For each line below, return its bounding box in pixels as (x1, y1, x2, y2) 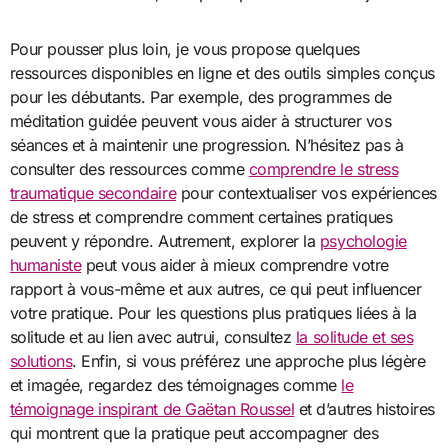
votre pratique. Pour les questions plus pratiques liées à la (9, 302, 417, 323)
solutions (9, 350, 73, 371)
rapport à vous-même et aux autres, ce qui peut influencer (9, 278, 422, 299)
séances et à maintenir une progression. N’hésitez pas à (9, 134, 404, 155)
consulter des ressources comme (9, 158, 249, 179)
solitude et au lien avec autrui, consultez (9, 326, 296, 347)
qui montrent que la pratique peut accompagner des (9, 422, 379, 443)
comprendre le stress (248, 158, 399, 179)
